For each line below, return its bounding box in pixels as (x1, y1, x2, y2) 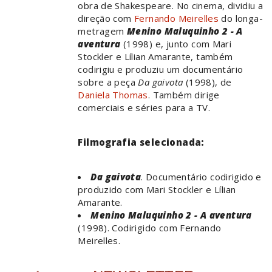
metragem (78, 25, 127, 38)
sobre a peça (78, 76, 138, 89)
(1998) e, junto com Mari (120, 38, 232, 50)
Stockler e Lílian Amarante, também (78, 50, 233, 63)
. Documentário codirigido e (141, 171, 262, 183)
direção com (78, 12, 135, 25)
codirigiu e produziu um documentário (78, 63, 243, 76)
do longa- (219, 12, 263, 25)
